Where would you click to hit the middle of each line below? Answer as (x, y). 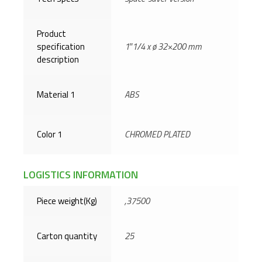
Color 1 (49, 134)
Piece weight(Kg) (67, 201)
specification (61, 46)
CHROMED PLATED (157, 134)
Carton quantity (67, 236)
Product (51, 33)
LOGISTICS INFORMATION (81, 174)
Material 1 (56, 94)
